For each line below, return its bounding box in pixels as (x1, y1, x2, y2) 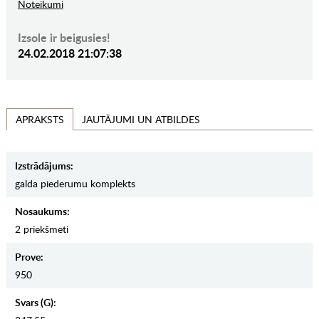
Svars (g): (14, 296, 56, 310)
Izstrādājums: (14, 159, 73, 173)
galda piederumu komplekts (14, 177, 135, 191)
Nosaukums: (14, 204, 70, 219)
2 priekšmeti (14, 222, 68, 236)
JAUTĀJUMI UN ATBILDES (81, 112, 200, 126)
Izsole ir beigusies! (17, 29, 110, 46)
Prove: (14, 250, 43, 264)
